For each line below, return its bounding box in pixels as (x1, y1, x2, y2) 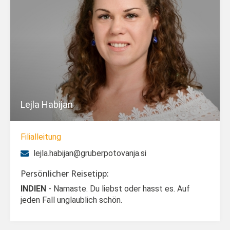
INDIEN (21, 184, 46, 194)
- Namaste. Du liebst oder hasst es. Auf (46, 184, 190, 194)
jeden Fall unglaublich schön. (21, 195, 122, 205)
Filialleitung (21, 132, 61, 142)
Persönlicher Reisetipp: (21, 168, 109, 179)
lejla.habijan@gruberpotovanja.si (31, 148, 146, 158)
